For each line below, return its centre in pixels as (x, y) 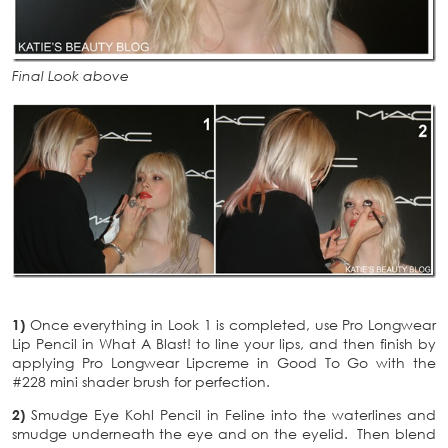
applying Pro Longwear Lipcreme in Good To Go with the (224, 363)
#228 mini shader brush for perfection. (141, 382)
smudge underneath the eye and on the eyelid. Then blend (224, 434)
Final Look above (70, 75)
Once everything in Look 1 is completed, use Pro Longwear (230, 325)
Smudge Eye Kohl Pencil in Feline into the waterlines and (230, 415)
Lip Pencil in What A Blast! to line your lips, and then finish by (224, 344)
